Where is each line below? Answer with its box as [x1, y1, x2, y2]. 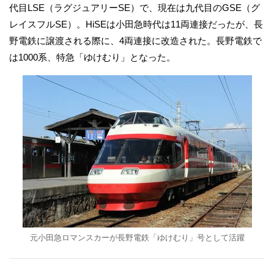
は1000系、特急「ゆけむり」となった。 [9, 52, 176, 62]
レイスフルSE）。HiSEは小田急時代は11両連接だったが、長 [9, 19, 263, 29]
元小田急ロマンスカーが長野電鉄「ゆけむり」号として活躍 [29, 233, 245, 242]
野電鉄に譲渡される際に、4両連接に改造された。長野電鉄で [9, 35, 262, 46]
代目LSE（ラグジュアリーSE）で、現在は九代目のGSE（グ [9, 2, 260, 13]
